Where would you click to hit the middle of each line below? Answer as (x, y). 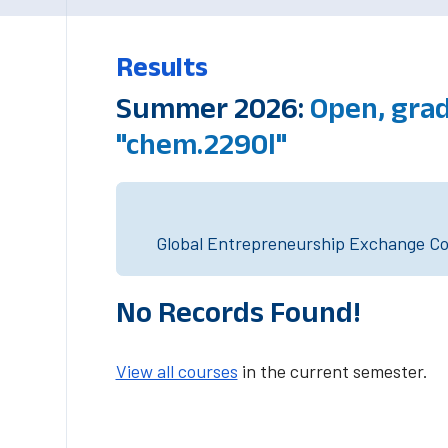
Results (161, 66)
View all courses (176, 371)
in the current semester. (332, 371)
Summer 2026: (212, 107)
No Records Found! (238, 311)
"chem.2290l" (201, 143)
